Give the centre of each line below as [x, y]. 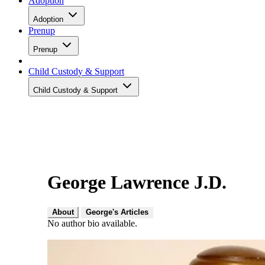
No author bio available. [92, 223]
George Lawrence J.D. [137, 182]
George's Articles [117, 212]
